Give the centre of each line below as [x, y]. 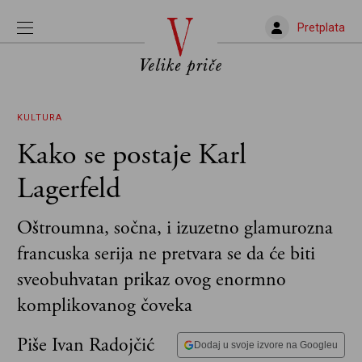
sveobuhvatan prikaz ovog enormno [152, 280]
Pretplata [321, 27]
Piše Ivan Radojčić [86, 345]
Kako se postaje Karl [132, 155]
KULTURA [40, 118]
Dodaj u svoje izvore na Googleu [266, 345]
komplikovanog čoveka [105, 305]
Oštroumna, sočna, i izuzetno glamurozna [175, 228]
